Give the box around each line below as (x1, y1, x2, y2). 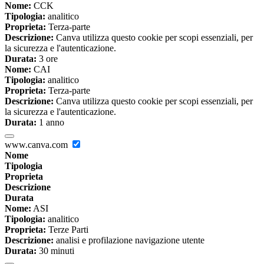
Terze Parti (46, 225, 88, 235)
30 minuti (37, 246, 74, 256)
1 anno (37, 117, 64, 128)
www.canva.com (5, 140, 70, 150)
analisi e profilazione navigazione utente (54, 235, 204, 246)
